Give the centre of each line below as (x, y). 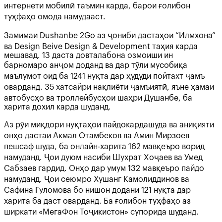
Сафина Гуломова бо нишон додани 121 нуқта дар (97, 190)
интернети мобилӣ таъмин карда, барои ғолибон (97, 6)
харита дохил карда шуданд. (57, 107)
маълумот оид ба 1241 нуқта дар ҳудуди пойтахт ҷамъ (104, 76)
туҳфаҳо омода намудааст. (58, 17)
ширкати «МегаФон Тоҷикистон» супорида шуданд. (101, 212)
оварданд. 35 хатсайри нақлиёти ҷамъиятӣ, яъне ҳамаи (109, 87)
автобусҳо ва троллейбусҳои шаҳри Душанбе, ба (98, 98)
